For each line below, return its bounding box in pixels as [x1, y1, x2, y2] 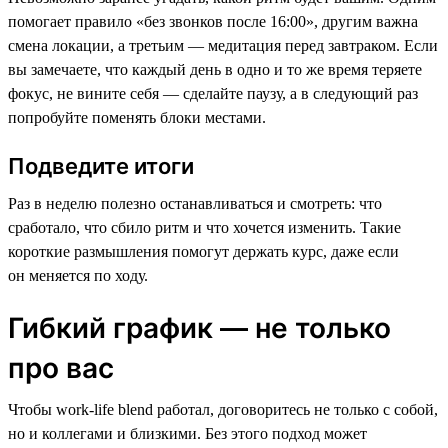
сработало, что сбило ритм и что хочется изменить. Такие [8, 218, 401, 236]
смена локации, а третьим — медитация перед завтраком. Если [8, 36, 438, 54]
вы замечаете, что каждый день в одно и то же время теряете [8, 60, 422, 78]
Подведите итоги [8, 152, 194, 179]
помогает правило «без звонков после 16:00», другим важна [8, 12, 418, 30]
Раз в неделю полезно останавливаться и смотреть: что [8, 194, 382, 212]
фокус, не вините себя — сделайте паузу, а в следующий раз [8, 84, 418, 102]
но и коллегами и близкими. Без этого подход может [8, 424, 367, 442]
